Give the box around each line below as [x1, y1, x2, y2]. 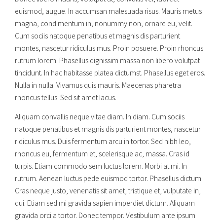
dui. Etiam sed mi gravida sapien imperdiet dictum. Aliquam [15, 198, 195, 208]
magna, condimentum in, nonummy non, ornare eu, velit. [15, 18, 192, 29]
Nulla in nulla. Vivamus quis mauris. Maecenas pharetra [15, 80, 181, 90]
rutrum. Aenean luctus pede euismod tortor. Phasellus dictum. [15, 173, 203, 184]
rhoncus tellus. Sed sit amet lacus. [15, 92, 116, 103]
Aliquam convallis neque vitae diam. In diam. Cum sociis [15, 111, 184, 122]
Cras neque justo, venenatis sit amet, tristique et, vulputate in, [15, 185, 201, 196]
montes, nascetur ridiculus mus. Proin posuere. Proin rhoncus [15, 43, 203, 53]
